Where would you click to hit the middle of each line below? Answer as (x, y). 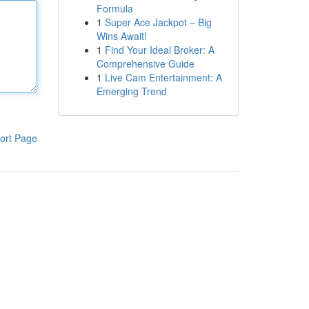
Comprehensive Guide (145, 63)
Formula (114, 8)
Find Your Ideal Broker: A (159, 50)
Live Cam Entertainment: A (163, 77)
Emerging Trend (131, 91)
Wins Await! (121, 36)
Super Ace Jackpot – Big (158, 22)
